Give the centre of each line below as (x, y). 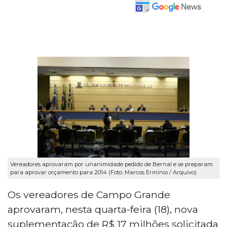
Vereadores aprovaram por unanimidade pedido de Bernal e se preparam (111, 164)
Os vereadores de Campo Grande (89, 194)
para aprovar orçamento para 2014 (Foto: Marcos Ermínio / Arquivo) (103, 173)
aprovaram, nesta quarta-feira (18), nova (103, 209)
